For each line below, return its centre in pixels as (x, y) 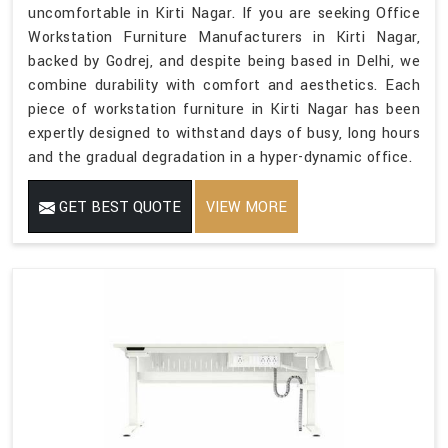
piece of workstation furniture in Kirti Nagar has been (224, 109)
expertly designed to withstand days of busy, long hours (224, 133)
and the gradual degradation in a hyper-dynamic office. (220, 157)
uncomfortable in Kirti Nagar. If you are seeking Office (224, 13)
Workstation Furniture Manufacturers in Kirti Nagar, (224, 37)
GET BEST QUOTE (118, 207)
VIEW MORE (246, 207)
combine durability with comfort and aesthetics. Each (224, 85)
